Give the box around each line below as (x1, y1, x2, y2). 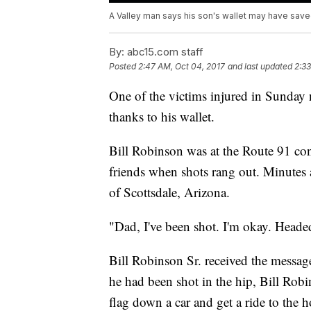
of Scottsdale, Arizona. (109, 183, 230, 201)
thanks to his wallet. (109, 108, 215, 126)
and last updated (228, 61, 292, 72)
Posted (109, 61, 138, 72)
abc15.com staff (124, 45, 203, 59)
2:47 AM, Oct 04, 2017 (138, 61, 225, 72)
